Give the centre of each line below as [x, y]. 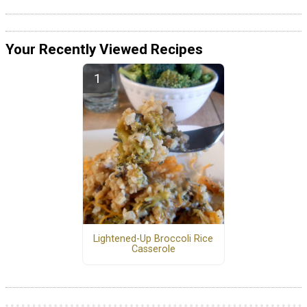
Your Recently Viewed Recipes [104, 49]
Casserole [153, 249]
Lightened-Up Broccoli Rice [153, 239]
